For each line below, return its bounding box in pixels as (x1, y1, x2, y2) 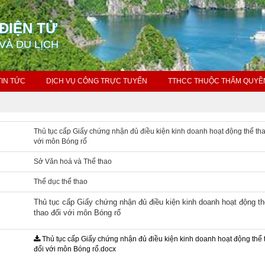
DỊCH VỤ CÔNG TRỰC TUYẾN (46, 77, 147, 85)
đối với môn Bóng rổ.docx (34, 245, 117, 253)
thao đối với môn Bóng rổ (34, 208, 121, 217)
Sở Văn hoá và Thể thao (34, 157, 112, 166)
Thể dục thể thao (34, 177, 88, 186)
